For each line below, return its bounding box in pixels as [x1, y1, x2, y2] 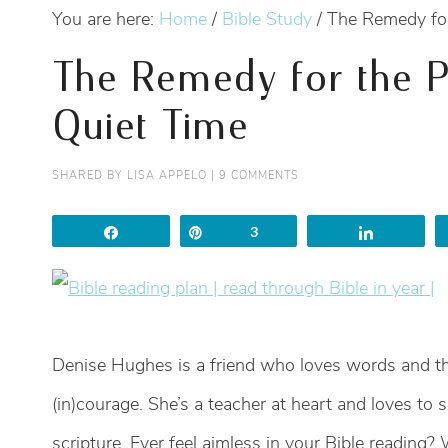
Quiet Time [52, 103, 249, 152]
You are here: [52, 7, 159, 32]
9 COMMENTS [219, 168, 299, 184]
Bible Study [222, 7, 312, 32]
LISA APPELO [127, 168, 207, 184]
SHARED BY [52, 168, 127, 184]
